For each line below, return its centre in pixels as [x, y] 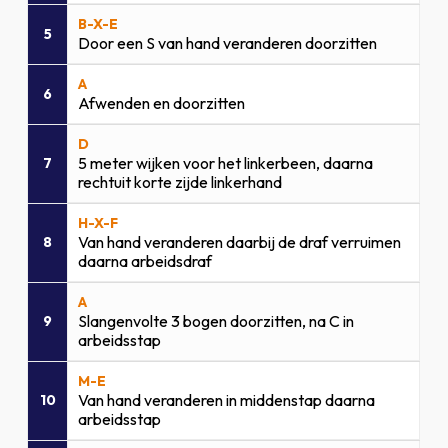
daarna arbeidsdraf [145, 261]
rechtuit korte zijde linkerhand [180, 182]
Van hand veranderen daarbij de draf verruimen [240, 242]
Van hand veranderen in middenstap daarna [227, 400]
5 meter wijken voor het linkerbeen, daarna [226, 163]
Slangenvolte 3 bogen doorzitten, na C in [216, 321]
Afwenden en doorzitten [162, 103]
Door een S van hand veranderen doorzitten [228, 43]
